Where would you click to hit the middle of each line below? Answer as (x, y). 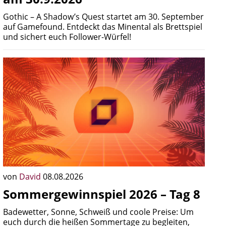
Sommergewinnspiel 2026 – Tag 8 (102, 194)
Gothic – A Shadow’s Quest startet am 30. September (103, 17)
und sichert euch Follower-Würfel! (67, 37)
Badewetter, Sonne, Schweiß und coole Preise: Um (98, 212)
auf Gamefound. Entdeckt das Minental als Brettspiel (103, 27)
